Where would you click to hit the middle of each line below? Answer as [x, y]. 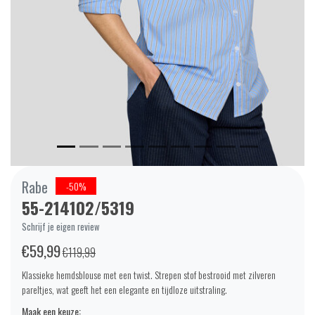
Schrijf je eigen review [61, 226]
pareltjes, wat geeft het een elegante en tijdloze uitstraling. [124, 289]
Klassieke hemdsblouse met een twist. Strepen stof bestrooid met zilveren [149, 274]
